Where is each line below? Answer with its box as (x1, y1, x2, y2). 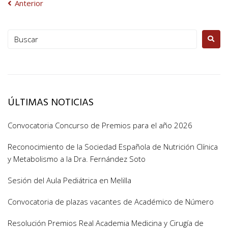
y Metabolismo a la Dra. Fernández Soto (8, 153, 146, 164)
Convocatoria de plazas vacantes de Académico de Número (8, 196, 214, 207)
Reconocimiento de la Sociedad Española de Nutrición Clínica (8, 141, 218, 152)
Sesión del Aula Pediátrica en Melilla (8, 175, 131, 185)
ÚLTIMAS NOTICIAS (8, 94, 94, 111)
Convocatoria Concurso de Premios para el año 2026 (8, 120, 192, 130)
